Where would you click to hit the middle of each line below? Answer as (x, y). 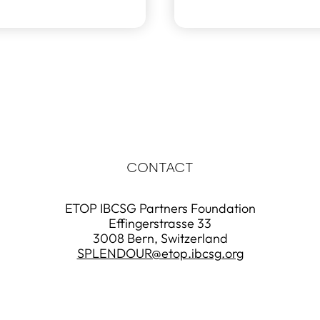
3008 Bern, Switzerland (160, 238)
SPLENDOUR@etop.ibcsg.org (160, 253)
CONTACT (160, 168)
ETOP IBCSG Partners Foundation (160, 208)
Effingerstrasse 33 (160, 223)
